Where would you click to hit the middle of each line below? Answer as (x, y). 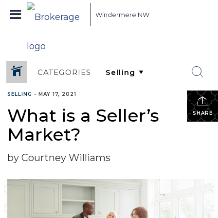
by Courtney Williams (59, 158)
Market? (44, 134)
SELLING (20, 94)
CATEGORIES (64, 72)
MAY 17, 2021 (57, 94)
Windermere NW (122, 15)
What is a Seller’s (83, 115)
